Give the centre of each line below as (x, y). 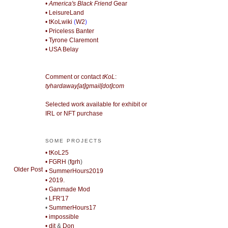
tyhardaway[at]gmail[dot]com (84, 86)
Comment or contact (74, 77)
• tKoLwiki (59, 22)
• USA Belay (62, 50)
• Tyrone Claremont (72, 40)
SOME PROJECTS (74, 141)
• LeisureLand (64, 13)
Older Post (28, 169)
